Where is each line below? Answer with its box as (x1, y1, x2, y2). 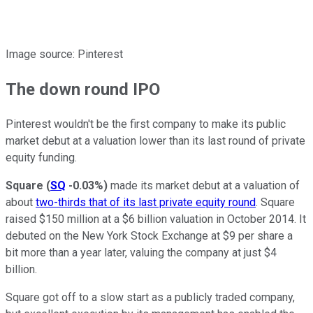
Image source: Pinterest (6, 47, 123, 61)
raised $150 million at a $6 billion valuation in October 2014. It (6, 212, 306, 226)
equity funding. (6, 150, 77, 164)
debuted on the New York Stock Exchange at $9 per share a (6, 228, 293, 242)
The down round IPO (6, 79, 160, 99)
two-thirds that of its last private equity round (36, 195, 256, 209)
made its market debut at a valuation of (108, 178, 300, 192)
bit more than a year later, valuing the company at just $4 (6, 245, 277, 259)
